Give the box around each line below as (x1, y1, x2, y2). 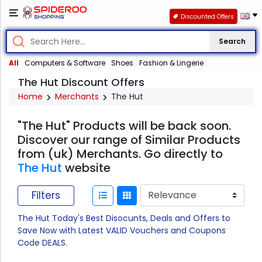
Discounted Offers (180, 12, 234, 21)
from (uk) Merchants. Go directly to (18, 146, 223, 163)
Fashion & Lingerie (139, 58, 204, 68)
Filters (32, 188, 60, 202)
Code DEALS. (18, 237, 67, 249)
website (62, 160, 111, 177)
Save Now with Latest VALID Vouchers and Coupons (18, 225, 226, 237)
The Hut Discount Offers (18, 75, 144, 90)
